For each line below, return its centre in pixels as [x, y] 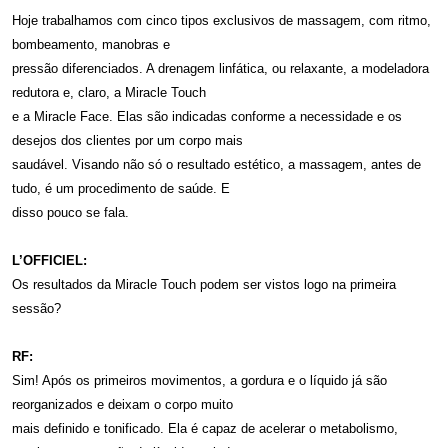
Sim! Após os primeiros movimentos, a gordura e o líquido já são [199, 380]
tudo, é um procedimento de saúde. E [121, 188]
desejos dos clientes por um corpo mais [127, 140]
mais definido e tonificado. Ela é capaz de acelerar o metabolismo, [205, 428]
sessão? [36, 308]
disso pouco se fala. [70, 212]
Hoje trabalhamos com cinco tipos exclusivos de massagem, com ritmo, [221, 20]
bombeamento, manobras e [91, 44]
